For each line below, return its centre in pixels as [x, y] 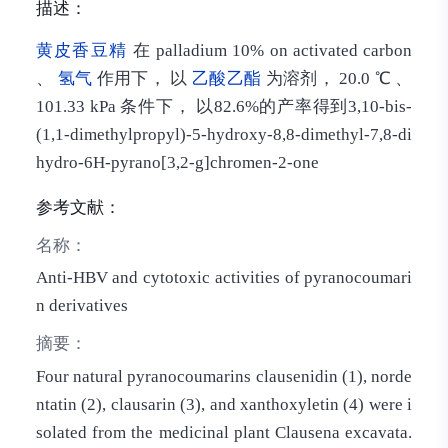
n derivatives [81, 306]
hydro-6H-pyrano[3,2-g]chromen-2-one [177, 163]
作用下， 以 [142, 79]
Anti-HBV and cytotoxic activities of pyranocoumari [224, 278]
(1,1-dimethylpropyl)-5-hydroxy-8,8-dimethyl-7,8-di [223, 135]
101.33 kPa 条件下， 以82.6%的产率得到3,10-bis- [224, 107]
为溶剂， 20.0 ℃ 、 [337, 79]
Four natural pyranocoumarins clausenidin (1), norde [224, 376]
